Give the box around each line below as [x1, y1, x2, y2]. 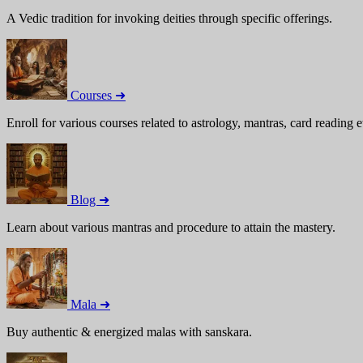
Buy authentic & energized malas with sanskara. [6, 325, 252, 339]
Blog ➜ [70, 193, 109, 207]
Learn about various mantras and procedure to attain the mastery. [6, 220, 335, 234]
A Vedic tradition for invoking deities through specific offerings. [6, 11, 332, 25]
